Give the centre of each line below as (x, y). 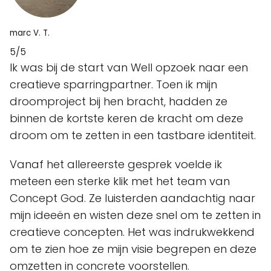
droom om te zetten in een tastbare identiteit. (133, 135)
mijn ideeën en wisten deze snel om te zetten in (135, 215)
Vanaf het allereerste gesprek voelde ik (116, 165)
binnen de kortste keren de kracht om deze (126, 119)
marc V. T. (30, 33)
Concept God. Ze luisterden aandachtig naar (132, 198)
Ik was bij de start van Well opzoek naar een (129, 68)
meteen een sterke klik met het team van (120, 181)
